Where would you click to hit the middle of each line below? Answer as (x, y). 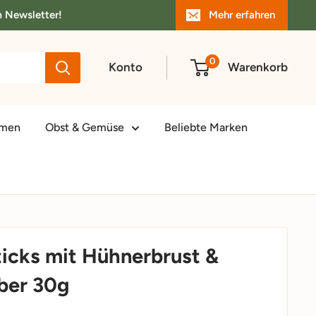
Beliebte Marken (206, 127)
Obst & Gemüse (85, 127)
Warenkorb (258, 67)
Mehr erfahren (242, 15)
